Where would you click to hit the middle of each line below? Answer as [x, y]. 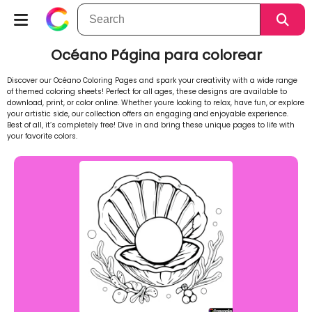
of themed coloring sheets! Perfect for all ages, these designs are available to [147, 92]
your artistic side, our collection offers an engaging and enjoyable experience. [148, 114]
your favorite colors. [42, 136]
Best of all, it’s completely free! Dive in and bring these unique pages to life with [151, 125]
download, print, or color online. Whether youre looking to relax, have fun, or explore [156, 103]
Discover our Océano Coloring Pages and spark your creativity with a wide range [152, 80]
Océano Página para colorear [156, 55]
